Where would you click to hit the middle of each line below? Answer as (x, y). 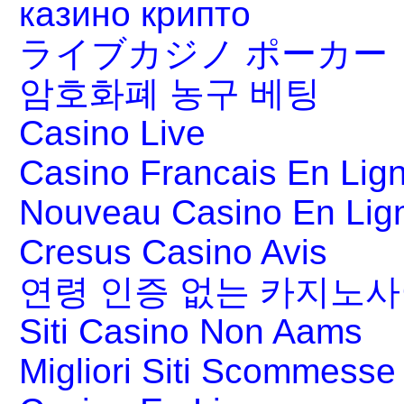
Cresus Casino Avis (173, 252)
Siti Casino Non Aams (191, 332)
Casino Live (112, 133)
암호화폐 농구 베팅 (170, 94)
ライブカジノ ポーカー (203, 54)
